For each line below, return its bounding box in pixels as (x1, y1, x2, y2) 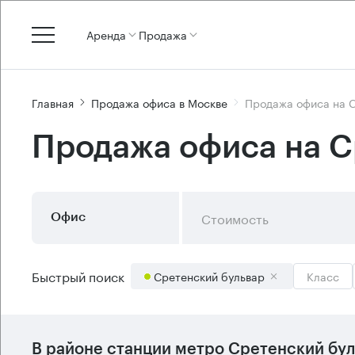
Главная (32, 93, 74, 111)
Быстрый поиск (32, 265, 124, 285)
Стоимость (200, 208, 269, 227)
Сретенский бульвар (154, 267, 265, 284)
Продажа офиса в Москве (91, 93, 227, 111)
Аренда (86, 25, 126, 43)
